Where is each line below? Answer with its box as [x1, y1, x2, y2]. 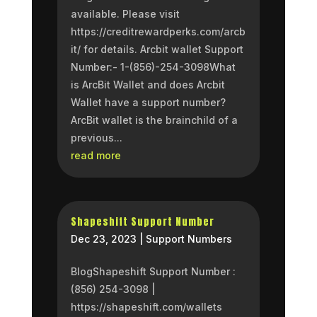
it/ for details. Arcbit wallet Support [70, 43, 243, 55]
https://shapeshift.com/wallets [70, 300, 222, 313]
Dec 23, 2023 [70, 232, 137, 245]
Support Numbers [145, 232, 232, 245]
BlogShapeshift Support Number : [70, 265, 236, 277]
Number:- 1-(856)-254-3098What [70, 61, 236, 73]
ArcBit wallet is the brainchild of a [70, 114, 238, 126]
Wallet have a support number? [70, 96, 226, 108]
